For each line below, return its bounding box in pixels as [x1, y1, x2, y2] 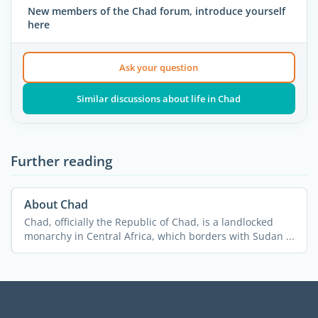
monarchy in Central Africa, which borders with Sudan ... [23, 229, 295, 243]
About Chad [23, 197, 88, 213]
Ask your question [119, 61, 199, 75]
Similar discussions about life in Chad [77, 92, 241, 106]
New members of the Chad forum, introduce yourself [28, 4, 285, 18]
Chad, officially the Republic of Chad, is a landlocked [23, 214, 273, 229]
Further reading [11, 151, 113, 171]
